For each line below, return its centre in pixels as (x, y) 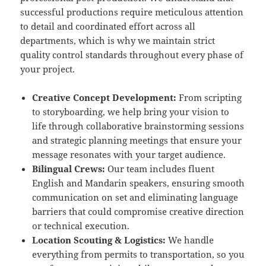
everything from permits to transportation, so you (139, 254)
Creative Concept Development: (104, 98)
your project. (48, 69)
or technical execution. (81, 226)
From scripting (209, 98)
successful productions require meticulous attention (132, 12)
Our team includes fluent (160, 169)
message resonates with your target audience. (129, 155)
